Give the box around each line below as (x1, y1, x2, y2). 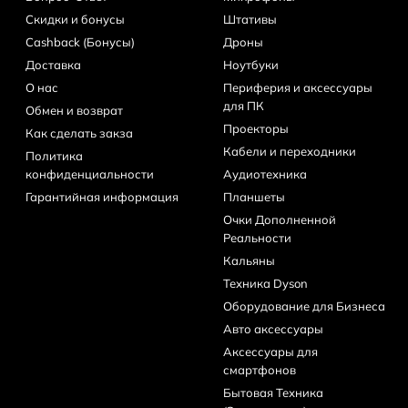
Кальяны (222, 252, 275, 268)
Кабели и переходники (222, 143, 356, 158)
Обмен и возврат (25, 102, 124, 117)
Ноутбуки (222, 56, 279, 72)
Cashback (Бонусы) (25, 34, 136, 49)
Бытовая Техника (222, 384, 323, 400)
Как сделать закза (25, 125, 134, 140)
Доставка (25, 56, 82, 72)
